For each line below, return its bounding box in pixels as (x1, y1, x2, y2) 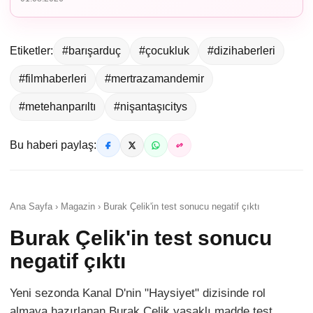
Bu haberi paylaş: (10, 139, 96, 152)
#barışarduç (62, 45, 121, 57)
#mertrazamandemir (105, 73, 204, 85)
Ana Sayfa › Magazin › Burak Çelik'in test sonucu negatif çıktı (10, 201, 260, 212)
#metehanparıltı (19, 101, 96, 113)
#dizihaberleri (208, 45, 275, 57)
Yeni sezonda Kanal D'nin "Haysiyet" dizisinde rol (10, 286, 265, 300)
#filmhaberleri (19, 73, 87, 85)
